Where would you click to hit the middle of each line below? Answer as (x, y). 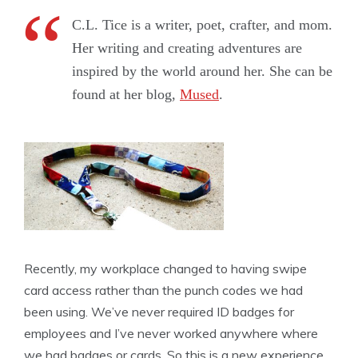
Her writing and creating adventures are (187, 48)
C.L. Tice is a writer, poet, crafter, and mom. (202, 25)
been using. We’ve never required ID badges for (159, 311)
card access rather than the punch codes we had (163, 290)
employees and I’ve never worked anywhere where (171, 333)
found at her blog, (126, 95)
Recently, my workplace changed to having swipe (165, 268)
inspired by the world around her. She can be (202, 72)
